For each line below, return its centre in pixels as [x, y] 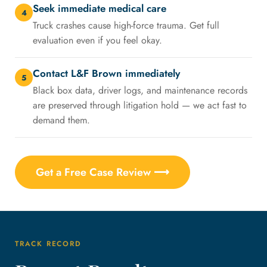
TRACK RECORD [48, 244]
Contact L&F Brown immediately [106, 74]
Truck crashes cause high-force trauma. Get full [126, 26]
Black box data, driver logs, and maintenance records [140, 91]
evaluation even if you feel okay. [97, 41]
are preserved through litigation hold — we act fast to [140, 105]
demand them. [61, 120]
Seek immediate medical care [100, 9]
